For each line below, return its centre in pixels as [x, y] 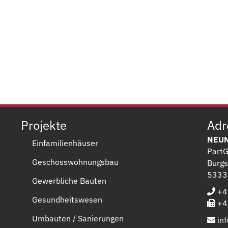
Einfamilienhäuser [65, 143]
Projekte [44, 125]
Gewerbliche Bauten [69, 180]
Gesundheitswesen [67, 199]
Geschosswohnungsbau [75, 162]
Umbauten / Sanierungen [78, 218]
